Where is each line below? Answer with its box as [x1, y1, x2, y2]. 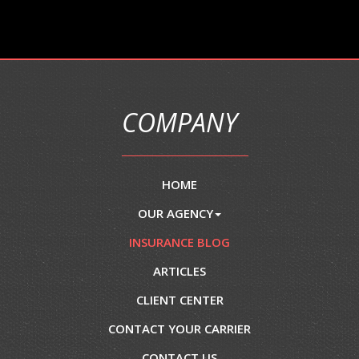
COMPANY [122, 105, 237, 140]
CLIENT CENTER [135, 292, 224, 309]
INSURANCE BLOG [129, 234, 230, 251]
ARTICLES [153, 263, 206, 280]
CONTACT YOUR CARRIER [108, 321, 251, 337]
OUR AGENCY [138, 205, 213, 222]
